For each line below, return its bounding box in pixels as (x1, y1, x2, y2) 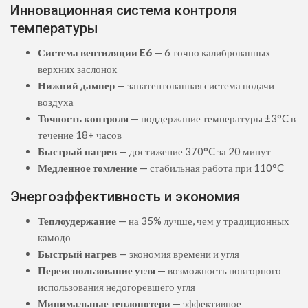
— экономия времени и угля (117, 247, 239, 261)
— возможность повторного (155, 264, 281, 277)
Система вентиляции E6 (38, 46, 152, 59)
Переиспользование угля (38, 264, 155, 277)
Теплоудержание (38, 214, 116, 228)
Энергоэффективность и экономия (10, 188, 240, 206)
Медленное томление (38, 162, 137, 175)
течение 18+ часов (38, 129, 122, 142)
